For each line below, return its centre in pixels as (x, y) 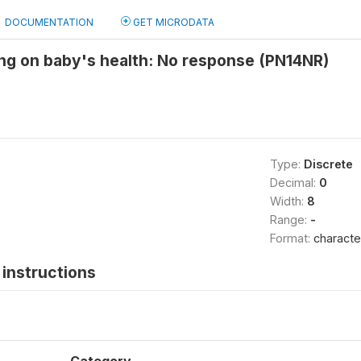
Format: (291, 238)
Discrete (328, 164)
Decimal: (294, 183)
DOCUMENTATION (49, 22)
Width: (288, 201)
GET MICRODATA (172, 22)
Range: (290, 220)
